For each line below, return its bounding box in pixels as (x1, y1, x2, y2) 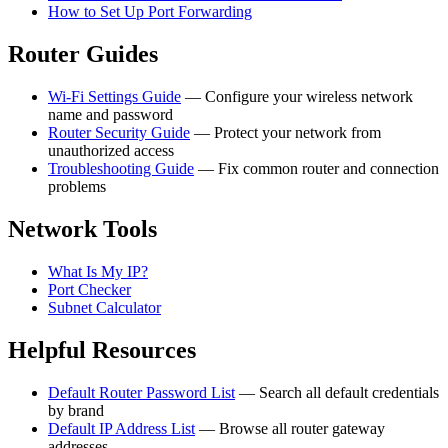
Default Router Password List (48, 383, 235, 401)
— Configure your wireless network (181, 88, 413, 106)
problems (48, 178, 106, 196)
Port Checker (48, 281, 131, 299)
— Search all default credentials (235, 383, 439, 401)
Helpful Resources (8, 336, 196, 363)
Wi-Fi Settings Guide (48, 88, 181, 106)
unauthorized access (48, 142, 174, 160)
